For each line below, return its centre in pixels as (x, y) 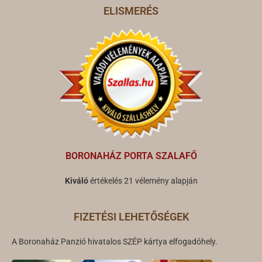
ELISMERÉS (131, 11)
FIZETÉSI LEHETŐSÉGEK (131, 216)
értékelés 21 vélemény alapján (144, 180)
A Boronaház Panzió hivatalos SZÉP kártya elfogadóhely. (115, 241)
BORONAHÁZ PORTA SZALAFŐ (131, 156)
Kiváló (77, 180)
